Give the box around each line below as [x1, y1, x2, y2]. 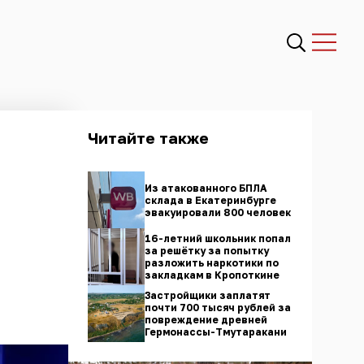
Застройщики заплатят [145, 289, 271, 301]
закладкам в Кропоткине [145, 269, 279, 281]
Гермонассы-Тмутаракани [145, 326, 287, 338]
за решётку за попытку [145, 245, 269, 257]
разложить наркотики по [145, 257, 279, 269]
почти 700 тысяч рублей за [145, 301, 291, 314]
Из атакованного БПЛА [145, 181, 267, 194]
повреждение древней [145, 314, 267, 326]
